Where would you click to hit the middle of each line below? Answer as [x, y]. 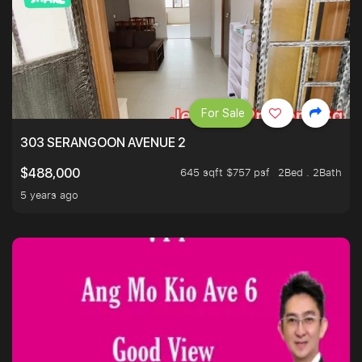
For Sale [223, 114]
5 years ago [49, 195]
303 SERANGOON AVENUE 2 [103, 143]
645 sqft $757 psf [225, 173]
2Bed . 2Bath [310, 173]
